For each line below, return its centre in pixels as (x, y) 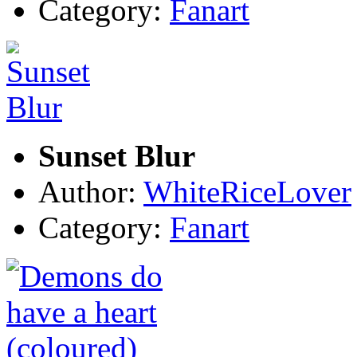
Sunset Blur (117, 155)
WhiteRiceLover (247, 191)
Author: (91, 191)
